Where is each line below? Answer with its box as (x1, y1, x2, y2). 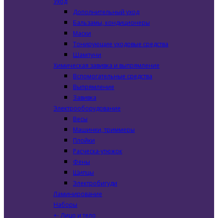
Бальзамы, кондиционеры (73, 18, 150, 27)
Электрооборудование (54, 104, 121, 112)
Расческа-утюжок (73, 147, 122, 155)
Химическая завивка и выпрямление (54, 61, 160, 70)
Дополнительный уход (73, 8, 139, 16)
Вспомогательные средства (73, 72, 152, 80)
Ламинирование (54, 190, 102, 198)
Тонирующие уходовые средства (73, 40, 168, 48)
